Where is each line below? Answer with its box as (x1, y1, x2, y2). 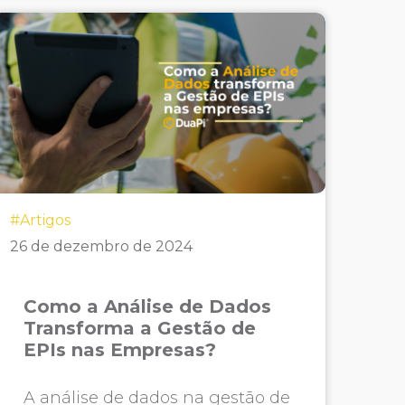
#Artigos (9, 212, 71, 229)
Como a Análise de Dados (23, 296, 271, 317)
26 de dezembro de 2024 (9, 238, 193, 255)
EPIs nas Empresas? (23, 339, 216, 361)
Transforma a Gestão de (23, 317, 256, 339)
